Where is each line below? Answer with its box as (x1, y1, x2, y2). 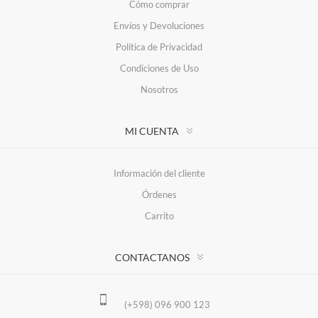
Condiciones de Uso (119, 62, 199, 75)
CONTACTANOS (114, 251, 190, 264)
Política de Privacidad (116, 41, 202, 53)
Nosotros (140, 84, 178, 96)
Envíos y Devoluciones (114, 20, 204, 32)
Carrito (144, 210, 174, 222)
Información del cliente (113, 168, 205, 180)
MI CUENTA (125, 125, 179, 138)
